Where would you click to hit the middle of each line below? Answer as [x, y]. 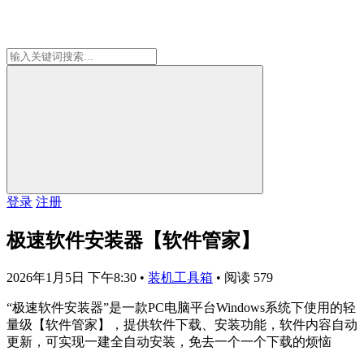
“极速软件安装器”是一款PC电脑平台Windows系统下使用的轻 [181, 307]
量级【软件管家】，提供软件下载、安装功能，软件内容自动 [182, 324]
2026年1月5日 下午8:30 [73, 277]
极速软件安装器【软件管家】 [133, 240]
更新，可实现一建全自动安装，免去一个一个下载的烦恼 [169, 341]
